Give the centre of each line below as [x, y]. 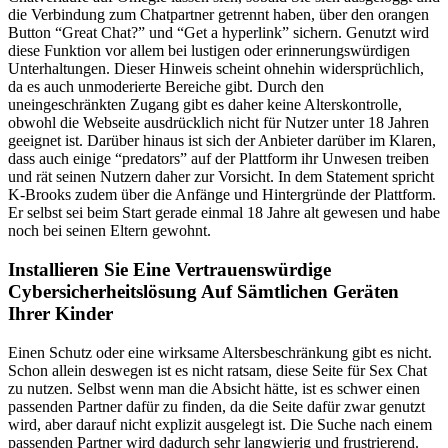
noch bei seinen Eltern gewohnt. [109, 231]
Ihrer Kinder [60, 314]
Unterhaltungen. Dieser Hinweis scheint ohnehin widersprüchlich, [216, 69]
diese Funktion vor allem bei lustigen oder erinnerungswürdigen [209, 51]
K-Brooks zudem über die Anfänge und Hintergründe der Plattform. [222, 195]
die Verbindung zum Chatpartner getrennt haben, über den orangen [218, 15]
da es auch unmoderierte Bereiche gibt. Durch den [166, 87]
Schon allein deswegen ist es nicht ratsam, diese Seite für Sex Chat [217, 370]
